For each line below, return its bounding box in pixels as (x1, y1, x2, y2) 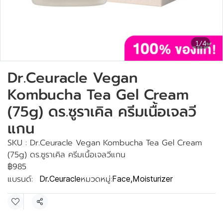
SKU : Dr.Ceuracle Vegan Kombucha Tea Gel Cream (7, 137, 202, 149)
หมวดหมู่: (81, 173, 112, 185)
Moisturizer (132, 174, 173, 184)
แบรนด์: (7, 173, 33, 185)
